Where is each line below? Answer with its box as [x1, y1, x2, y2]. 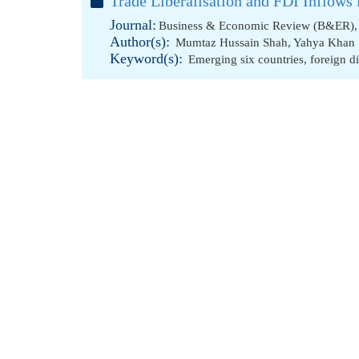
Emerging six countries [188, 53, 304, 66]
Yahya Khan [293, 36, 355, 49]
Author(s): [110, 34, 170, 50]
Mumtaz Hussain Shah [175, 36, 288, 49]
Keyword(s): [110, 50, 183, 67]
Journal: [110, 17, 156, 33]
